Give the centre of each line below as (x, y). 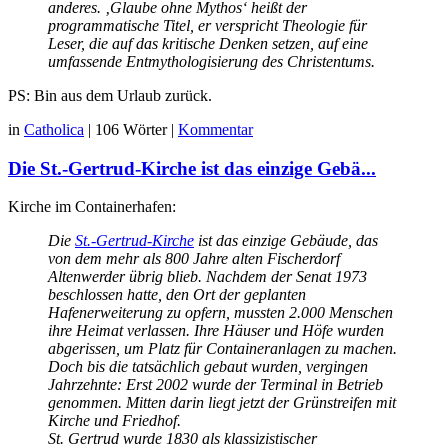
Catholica (54, 129)
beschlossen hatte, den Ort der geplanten (177, 295)
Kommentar (215, 129)
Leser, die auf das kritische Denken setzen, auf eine (208, 43)
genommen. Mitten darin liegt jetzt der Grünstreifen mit (222, 403)
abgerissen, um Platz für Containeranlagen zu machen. (222, 349)
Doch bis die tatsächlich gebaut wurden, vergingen (208, 367)
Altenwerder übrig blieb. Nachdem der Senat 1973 (207, 277)
